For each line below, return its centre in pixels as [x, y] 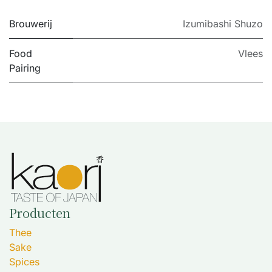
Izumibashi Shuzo [223, 24]
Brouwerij [31, 24]
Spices [24, 262]
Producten [40, 213]
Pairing [25, 68]
